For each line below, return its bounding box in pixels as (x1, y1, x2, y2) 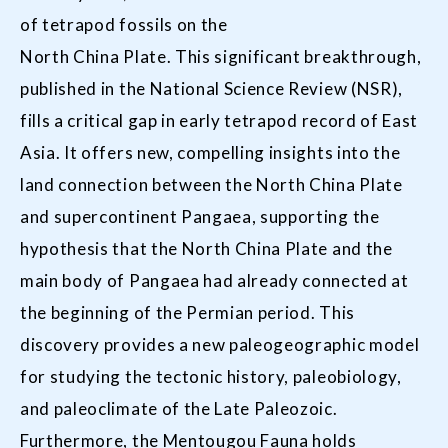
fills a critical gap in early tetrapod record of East (20, 110, 419, 131)
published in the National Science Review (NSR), (20, 78, 403, 99)
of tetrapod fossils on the (20, 14, 228, 35)
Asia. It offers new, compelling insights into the (20, 142, 401, 163)
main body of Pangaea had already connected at (20, 270, 409, 291)
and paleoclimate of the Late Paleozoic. (20, 398, 338, 419)
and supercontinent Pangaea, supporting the (20, 206, 380, 227)
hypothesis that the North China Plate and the (20, 238, 393, 259)
